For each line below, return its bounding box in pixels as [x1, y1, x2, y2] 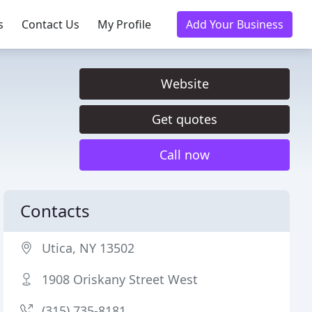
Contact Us [22, 17, 79, 32]
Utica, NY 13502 [42, 240, 135, 256]
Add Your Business [186, 17, 283, 32]
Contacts [20, 199, 91, 222]
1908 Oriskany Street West [42, 271, 198, 288]
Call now [159, 146, 210, 163]
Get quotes [152, 111, 217, 127]
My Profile [97, 17, 151, 32]
